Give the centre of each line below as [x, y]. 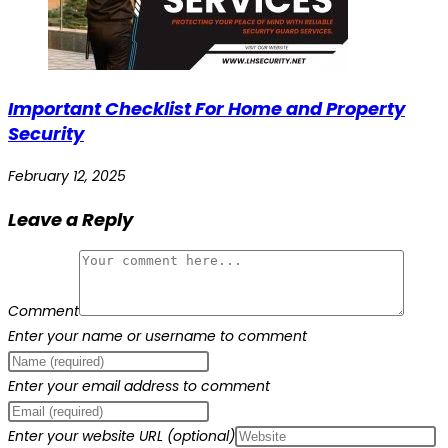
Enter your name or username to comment [157, 336]
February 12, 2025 [67, 176]
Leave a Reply [70, 220]
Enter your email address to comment [139, 386]
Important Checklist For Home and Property [206, 109]
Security [46, 134]
